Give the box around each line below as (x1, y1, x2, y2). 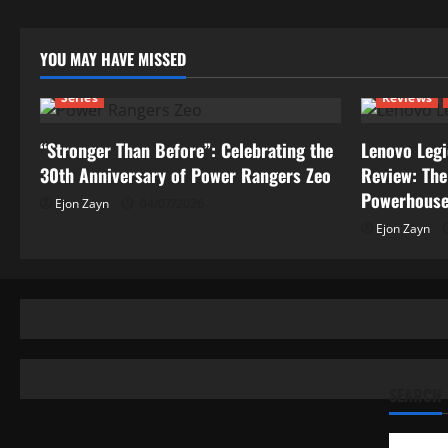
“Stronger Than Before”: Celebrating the (40, 137, 333, 163)
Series (61, 89, 98, 106)
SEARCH (388, 383, 442, 407)
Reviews (382, 89, 432, 106)
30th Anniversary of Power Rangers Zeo (40, 162, 331, 188)
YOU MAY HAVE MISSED (40, 47, 186, 71)
